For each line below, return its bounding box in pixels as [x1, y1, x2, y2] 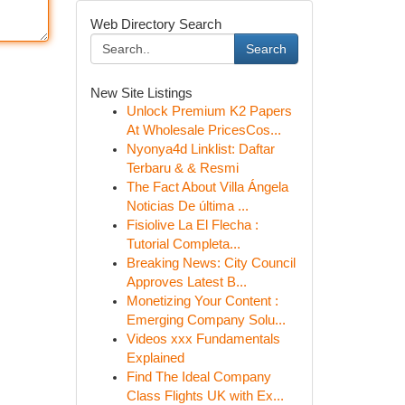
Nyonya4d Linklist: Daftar [126, 142, 275, 156]
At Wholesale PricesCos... [126, 123, 281, 137]
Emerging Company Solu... [126, 313, 286, 327]
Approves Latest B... [126, 275, 247, 289]
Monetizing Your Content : [126, 294, 278, 308]
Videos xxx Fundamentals [126, 332, 280, 346]
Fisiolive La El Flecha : [126, 218, 259, 232]
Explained [126, 351, 184, 365]
